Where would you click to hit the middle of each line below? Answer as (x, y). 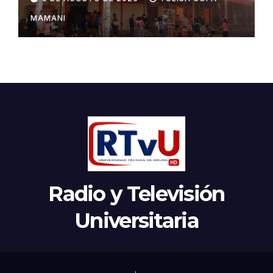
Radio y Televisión (136, 193)
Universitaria (136, 220)
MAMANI (48, 18)
